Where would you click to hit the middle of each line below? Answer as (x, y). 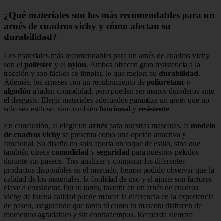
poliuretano (166, 82)
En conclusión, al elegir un (46, 126)
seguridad (113, 152)
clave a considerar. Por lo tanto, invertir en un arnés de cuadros (101, 188)
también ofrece (28, 152)
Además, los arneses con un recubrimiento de (75, 82)
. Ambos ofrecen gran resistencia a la (143, 65)
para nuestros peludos (164, 152)
